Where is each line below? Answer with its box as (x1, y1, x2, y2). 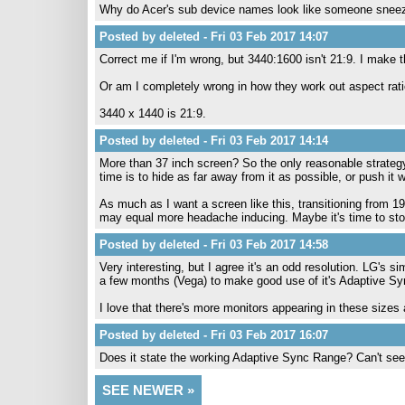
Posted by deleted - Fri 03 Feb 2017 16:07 (99, 328, 328, 342)
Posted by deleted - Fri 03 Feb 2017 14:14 (99, 134, 328, 147)
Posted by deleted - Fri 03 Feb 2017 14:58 (99, 238, 328, 251)
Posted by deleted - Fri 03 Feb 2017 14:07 (99, 30, 328, 43)
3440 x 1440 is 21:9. (99, 107, 206, 120)
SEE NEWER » (102, 382, 194, 398)
